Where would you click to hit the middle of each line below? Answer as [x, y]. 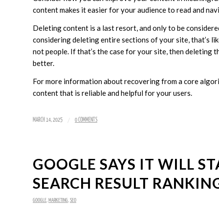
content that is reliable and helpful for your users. [112, 93]
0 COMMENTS [86, 120]
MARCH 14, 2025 [48, 120]
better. [44, 63]
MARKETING [58, 200]
